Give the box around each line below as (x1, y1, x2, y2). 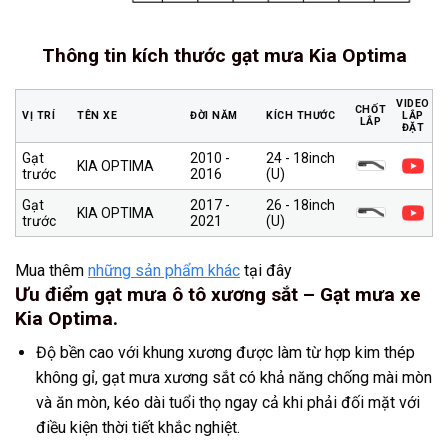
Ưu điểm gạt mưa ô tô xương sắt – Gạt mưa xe (15, 282, 421, 306)
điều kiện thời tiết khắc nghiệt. (35, 418, 240, 438)
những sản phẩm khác (88, 260, 240, 280)
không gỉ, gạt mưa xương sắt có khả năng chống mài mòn (35, 368, 432, 388)
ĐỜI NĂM (190, 108, 238, 122)
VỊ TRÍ (22, 108, 56, 122)
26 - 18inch (266, 196, 335, 213)
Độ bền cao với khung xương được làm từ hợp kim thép (35, 343, 415, 363)
